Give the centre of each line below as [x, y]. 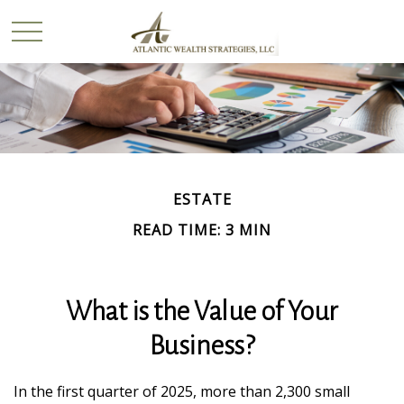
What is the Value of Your [202, 311]
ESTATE [202, 199]
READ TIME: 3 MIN [202, 230]
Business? [202, 345]
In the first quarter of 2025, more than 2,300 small [182, 391]
